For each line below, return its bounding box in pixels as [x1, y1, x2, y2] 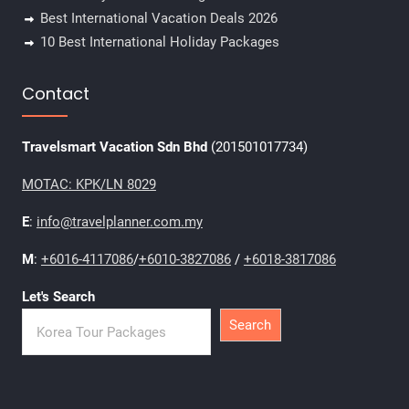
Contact [21, 82, 89, 106]
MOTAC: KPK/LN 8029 [21, 176, 156, 194]
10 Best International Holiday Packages [39, 34, 279, 51]
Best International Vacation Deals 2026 [39, 10, 278, 27]
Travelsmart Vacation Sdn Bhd [21, 139, 211, 156]
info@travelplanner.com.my [36, 214, 203, 231]
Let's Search [21, 288, 95, 306]
